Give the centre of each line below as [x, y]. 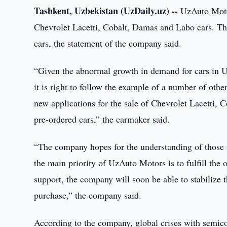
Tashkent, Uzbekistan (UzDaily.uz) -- [106, 11]
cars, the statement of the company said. [108, 43]
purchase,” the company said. [88, 195]
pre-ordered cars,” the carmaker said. [102, 119]
